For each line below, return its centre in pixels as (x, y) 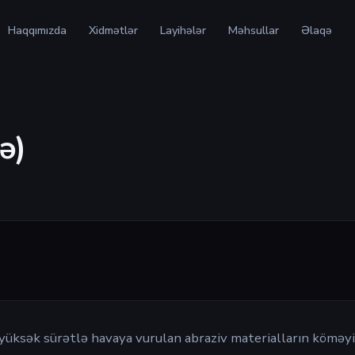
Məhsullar (253, 30)
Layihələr (183, 30)
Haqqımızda (37, 30)
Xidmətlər (113, 30)
